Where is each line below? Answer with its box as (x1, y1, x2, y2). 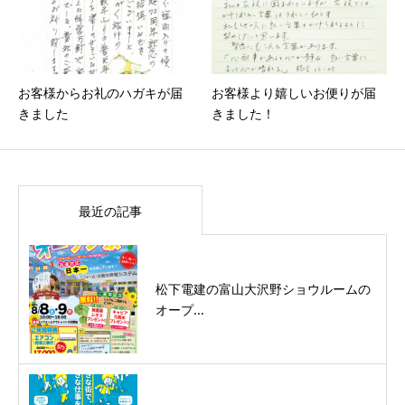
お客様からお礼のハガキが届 (18, 83, 183, 101)
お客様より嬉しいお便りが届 (212, 83, 376, 101)
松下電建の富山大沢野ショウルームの (155, 279, 371, 297)
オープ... (155, 300, 204, 318)
